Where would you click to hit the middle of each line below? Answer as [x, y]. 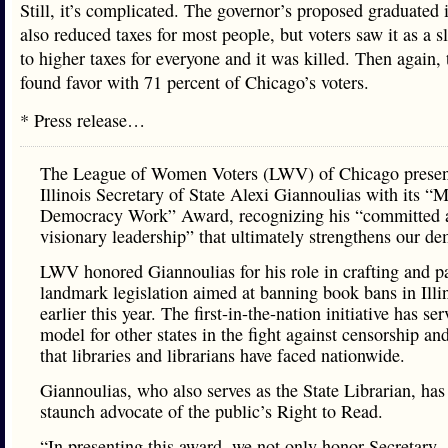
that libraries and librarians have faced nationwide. [222, 355]
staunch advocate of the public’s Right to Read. [211, 411]
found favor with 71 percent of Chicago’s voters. [194, 82]
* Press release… [82, 120]
